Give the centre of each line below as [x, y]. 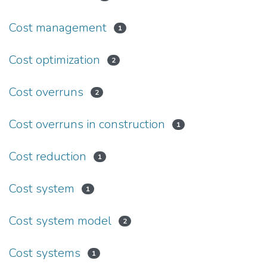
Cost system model [60, 221]
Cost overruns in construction [87, 124]
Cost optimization [55, 60]
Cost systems [45, 253]
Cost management [58, 27]
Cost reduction [48, 156]
